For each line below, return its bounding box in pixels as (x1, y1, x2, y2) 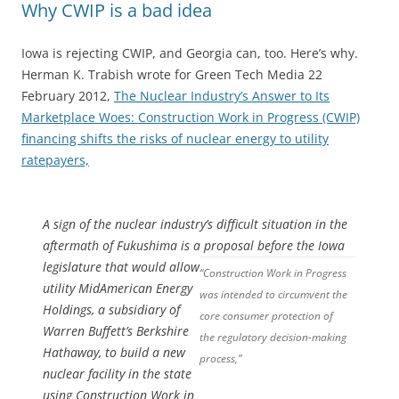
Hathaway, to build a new (43, 344, 185, 361)
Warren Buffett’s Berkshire (43, 322, 189, 339)
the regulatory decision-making (199, 330, 346, 345)
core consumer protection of (199, 308, 333, 323)
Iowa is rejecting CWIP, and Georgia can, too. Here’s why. (21, 45, 358, 61)
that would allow (105, 258, 199, 275)
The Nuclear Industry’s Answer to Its (114, 87, 330, 104)
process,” (199, 351, 241, 366)
